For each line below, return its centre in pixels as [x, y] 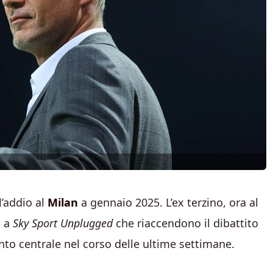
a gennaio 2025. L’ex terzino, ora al [170, 202]
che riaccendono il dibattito [186, 223]
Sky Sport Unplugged [63, 223]
